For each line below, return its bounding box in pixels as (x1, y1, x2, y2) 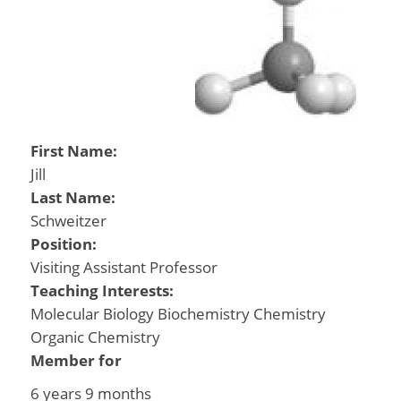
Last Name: (30, 187, 119, 208)
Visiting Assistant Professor (30, 257, 218, 277)
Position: (30, 234, 100, 254)
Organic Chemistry (30, 327, 160, 347)
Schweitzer (30, 210, 107, 231)
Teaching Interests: (30, 280, 177, 301)
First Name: (30, 141, 121, 161)
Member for (30, 350, 122, 371)
